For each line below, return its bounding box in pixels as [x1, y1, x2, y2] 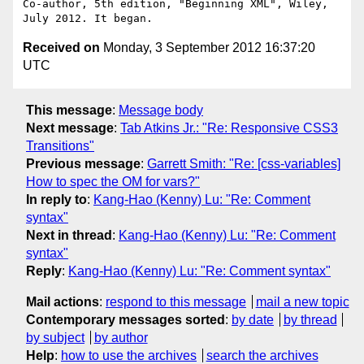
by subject [26, 330, 84, 344]
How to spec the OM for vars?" [26, 174, 200, 188]
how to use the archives [61, 348, 197, 362]
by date [232, 312, 274, 327]
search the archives [206, 348, 318, 362]
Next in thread [26, 227, 112, 242]
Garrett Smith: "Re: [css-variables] [147, 156, 340, 171]
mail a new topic [255, 294, 349, 309]
